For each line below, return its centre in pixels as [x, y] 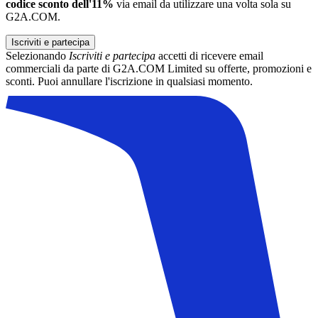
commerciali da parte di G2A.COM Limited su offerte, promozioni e [159, 68]
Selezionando [37, 55]
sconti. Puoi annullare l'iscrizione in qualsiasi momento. [129, 81]
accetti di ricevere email [209, 55]
